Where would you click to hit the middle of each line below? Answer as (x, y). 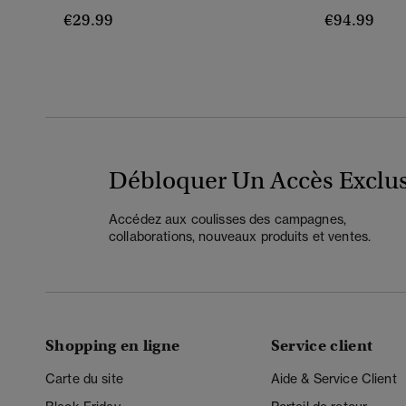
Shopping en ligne (113, 346)
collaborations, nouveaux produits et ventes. (240, 236)
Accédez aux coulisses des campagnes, (228, 218)
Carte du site (84, 379)
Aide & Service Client (333, 379)
